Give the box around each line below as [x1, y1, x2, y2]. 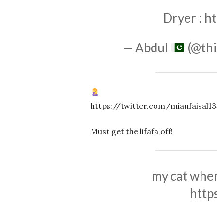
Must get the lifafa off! [91, 126, 173, 137]
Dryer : [163, 10, 204, 26]
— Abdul [123, 40, 171, 56]
